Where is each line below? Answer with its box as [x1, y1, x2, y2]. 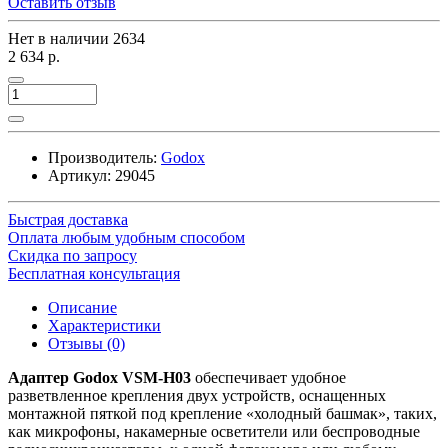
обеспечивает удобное [191, 368, 346, 386]
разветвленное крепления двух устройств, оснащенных [8, 386, 386, 404]
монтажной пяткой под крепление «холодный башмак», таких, [8, 404, 437, 422]
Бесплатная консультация [8, 264, 180, 282]
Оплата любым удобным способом [8, 228, 245, 246]
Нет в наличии [8, 29, 113, 47]
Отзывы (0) [48, 334, 125, 352]
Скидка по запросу [8, 246, 137, 264]
